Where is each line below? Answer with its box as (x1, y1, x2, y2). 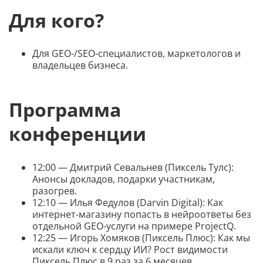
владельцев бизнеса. (32, 59, 128, 72)
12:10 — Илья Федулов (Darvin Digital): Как (32, 195, 223, 209)
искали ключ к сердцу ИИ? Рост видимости (32, 242, 228, 256)
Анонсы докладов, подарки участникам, (32, 172, 215, 186)
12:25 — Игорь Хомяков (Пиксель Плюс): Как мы (32, 231, 250, 244)
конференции (9, 121, 146, 147)
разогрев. (32, 184, 77, 197)
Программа (9, 97, 121, 123)
